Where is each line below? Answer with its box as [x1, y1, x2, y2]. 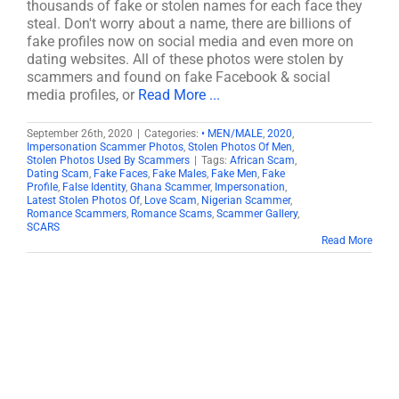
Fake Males [152, 167, 207, 180]
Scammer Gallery [216, 208, 297, 220]
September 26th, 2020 [27, 127, 133, 140]
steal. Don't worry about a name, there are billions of [27, 15, 352, 32]
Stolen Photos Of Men [188, 141, 292, 153]
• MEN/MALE [201, 127, 263, 140]
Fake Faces [94, 167, 148, 180]
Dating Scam [27, 167, 89, 180]
